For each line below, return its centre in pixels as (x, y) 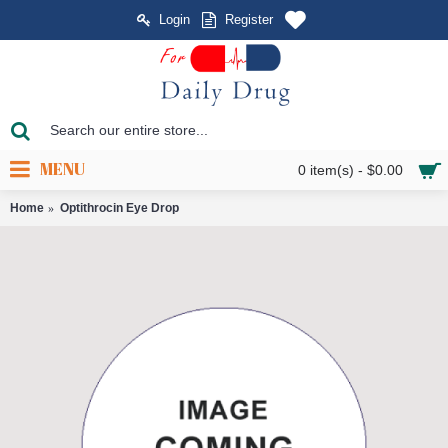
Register (249, 20)
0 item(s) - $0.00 (350, 170)
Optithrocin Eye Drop (119, 208)
